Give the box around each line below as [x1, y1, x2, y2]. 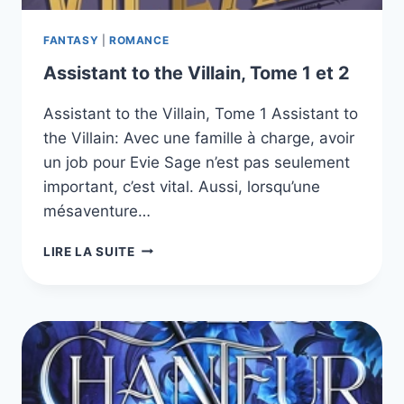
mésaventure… [43, 201, 151, 220]
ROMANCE [108, 32, 170, 47]
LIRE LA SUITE [43, 243, 135, 259]
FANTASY [43, 32, 99, 47]
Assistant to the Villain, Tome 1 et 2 [43, 61, 350, 84]
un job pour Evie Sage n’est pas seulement [43, 152, 350, 171]
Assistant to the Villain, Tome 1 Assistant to [43, 104, 358, 123]
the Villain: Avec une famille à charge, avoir [43, 128, 354, 147]
